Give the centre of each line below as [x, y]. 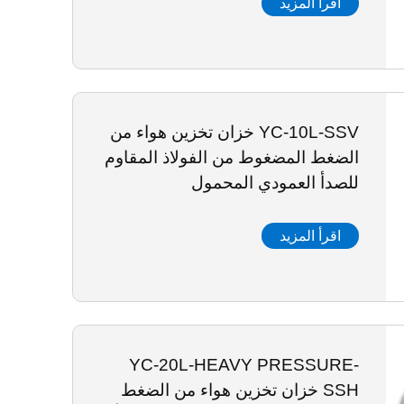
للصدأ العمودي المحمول [275, 183]
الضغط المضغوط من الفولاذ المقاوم [231, 157]
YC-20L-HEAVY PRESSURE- [243, 365]
